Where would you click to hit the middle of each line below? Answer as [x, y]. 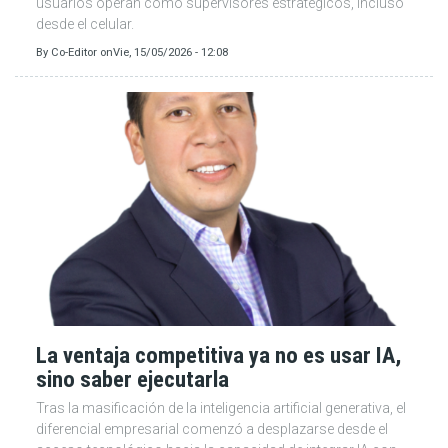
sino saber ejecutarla [132, 378]
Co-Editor [74, 52]
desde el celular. [85, 23]
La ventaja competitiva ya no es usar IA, [218, 354]
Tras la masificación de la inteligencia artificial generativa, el [221, 407]
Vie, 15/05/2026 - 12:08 [170, 52]
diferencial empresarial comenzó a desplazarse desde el [212, 428]
